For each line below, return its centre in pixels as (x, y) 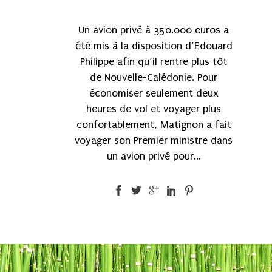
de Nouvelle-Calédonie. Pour (154, 77)
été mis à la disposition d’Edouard (154, 46)
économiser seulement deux (154, 93)
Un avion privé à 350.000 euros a (154, 30)
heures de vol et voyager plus (154, 109)
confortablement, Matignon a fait (154, 124)
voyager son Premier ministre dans (154, 140)
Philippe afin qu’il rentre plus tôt (154, 61)
